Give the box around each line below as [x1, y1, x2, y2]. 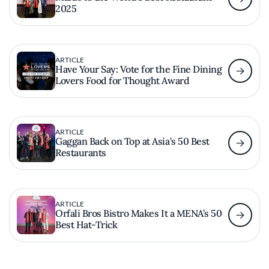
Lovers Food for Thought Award [55, 74, 190, 86]
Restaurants [55, 146, 106, 159]
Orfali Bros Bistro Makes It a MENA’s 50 [55, 207, 222, 219]
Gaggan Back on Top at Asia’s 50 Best [55, 134, 210, 147]
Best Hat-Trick [55, 218, 118, 231]
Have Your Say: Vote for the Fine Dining [55, 62, 222, 75]
